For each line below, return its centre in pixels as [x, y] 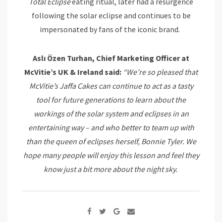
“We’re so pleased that [160, 72]
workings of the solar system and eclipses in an [111, 114]
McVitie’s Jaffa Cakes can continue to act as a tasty [111, 86]
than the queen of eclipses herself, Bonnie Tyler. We [111, 141]
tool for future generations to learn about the [111, 100]
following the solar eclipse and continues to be [111, 16]
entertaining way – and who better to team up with [111, 128]
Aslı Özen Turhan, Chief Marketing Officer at [111, 58]
